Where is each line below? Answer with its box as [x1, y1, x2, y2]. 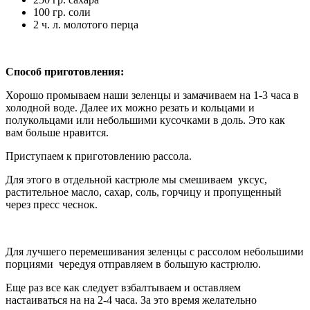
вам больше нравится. [6, 126, 109, 138]
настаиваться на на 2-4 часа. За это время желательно [6, 293, 257, 306]
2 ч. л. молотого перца [33, 18, 138, 30]
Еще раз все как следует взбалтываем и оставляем [6, 281, 241, 293]
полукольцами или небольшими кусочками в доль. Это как [6, 113, 285, 126]
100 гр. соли [33, 6, 91, 18]
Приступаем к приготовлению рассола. [6, 149, 192, 162]
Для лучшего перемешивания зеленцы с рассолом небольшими [6, 245, 304, 257]
